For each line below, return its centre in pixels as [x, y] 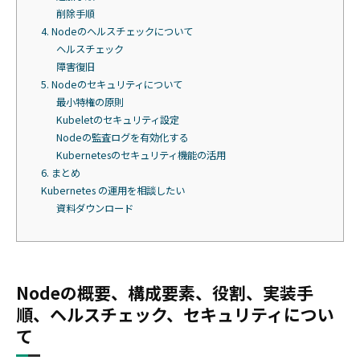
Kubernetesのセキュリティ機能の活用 [141, 155]
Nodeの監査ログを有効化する [122, 137]
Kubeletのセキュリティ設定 [117, 119]
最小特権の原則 [90, 102]
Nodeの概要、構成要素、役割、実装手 [165, 292]
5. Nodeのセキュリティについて [112, 84]
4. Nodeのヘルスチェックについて [117, 31]
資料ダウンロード [94, 208]
